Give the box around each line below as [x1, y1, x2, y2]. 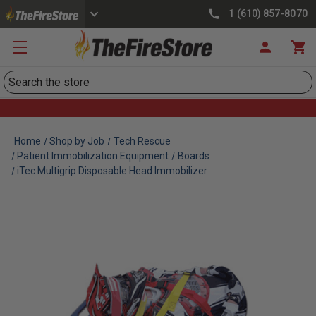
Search [4, 72, 37, 85]
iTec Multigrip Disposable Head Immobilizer [17, 165, 208, 176]
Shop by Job [49, 135, 105, 147]
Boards [177, 150, 209, 162]
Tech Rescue [113, 135, 171, 147]
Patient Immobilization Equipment [17, 150, 169, 162]
